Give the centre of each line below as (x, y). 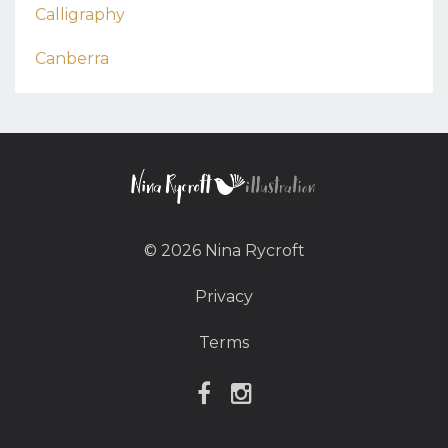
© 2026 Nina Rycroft (224, 251)
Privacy (224, 297)
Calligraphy (80, 15)
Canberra (72, 59)
